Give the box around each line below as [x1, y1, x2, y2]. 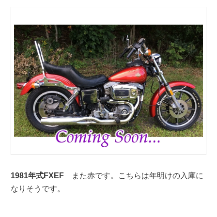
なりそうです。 [10, 185, 65, 193]
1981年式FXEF [10, 171, 64, 180]
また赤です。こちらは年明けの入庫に [63, 171, 203, 180]
